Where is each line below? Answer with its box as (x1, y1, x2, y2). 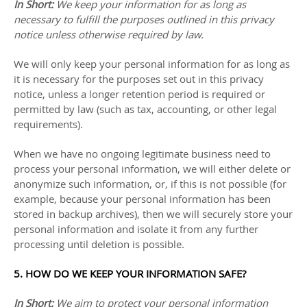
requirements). (14, 117, 83, 131)
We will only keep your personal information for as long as (14, 57, 290, 71)
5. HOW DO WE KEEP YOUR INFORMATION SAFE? (14, 267, 246, 280)
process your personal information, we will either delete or (14, 162, 291, 175)
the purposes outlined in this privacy (99, 12, 274, 26)
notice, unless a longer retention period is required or (14, 87, 265, 101)
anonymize (14, 177, 66, 191)
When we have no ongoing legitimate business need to (14, 147, 271, 160)
